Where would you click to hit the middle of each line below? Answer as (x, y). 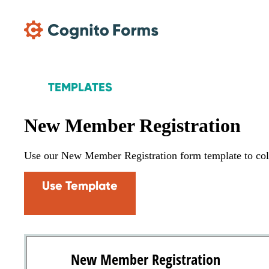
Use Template (80, 186)
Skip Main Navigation (41, 9)
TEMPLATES (80, 87)
